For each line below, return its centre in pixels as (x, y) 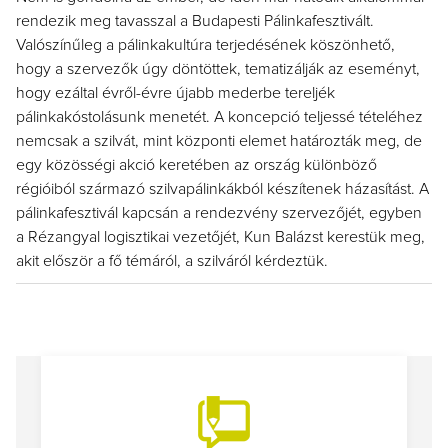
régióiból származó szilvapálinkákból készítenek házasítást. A (222, 189)
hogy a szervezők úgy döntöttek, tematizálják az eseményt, (218, 69)
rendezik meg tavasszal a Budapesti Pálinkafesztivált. (195, 21)
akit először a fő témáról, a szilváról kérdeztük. (172, 261)
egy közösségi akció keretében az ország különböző (196, 165)
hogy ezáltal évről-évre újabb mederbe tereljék (175, 93)
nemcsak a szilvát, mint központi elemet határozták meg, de (219, 141)
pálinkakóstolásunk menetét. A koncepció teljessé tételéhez (219, 117)
